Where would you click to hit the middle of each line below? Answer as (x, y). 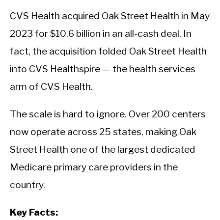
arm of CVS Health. (51, 87)
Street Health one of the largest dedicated (103, 150)
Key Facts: (34, 212)
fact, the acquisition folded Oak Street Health (108, 51)
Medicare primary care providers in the (94, 167)
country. (27, 185)
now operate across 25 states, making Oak (103, 132)
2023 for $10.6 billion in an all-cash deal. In (101, 34)
